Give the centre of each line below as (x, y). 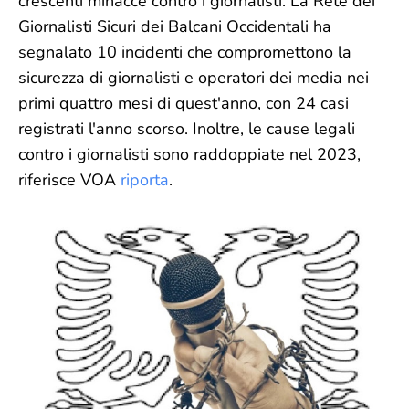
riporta (145, 180)
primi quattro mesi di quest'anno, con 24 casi (184, 103)
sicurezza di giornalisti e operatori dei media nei (194, 78)
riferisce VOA (69, 180)
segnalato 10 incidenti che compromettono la (185, 52)
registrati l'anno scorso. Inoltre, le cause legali (187, 129)
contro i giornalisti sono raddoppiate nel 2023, (189, 154)
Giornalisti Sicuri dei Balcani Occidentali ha (175, 26)
